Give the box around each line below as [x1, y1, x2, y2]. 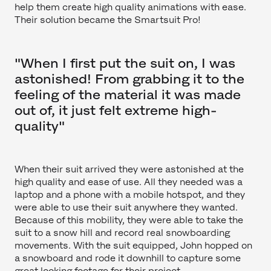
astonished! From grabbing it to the [15, 71, 244, 87]
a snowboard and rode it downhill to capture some [15, 253, 241, 264]
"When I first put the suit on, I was [15, 56, 235, 71]
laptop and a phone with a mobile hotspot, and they [15, 189, 245, 200]
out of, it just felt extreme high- [15, 103, 217, 118]
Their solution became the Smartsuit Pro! [15, 15, 201, 25]
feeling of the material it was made [15, 87, 241, 102]
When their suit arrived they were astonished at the [15, 164, 244, 175]
